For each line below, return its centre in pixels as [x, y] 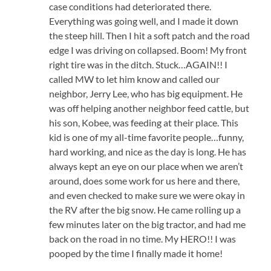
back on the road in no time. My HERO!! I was [143, 239]
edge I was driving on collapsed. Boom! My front [148, 50]
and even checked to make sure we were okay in [147, 195]
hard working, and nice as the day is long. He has [148, 152]
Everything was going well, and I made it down [144, 21]
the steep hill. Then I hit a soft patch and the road [150, 36]
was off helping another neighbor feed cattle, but [149, 108]
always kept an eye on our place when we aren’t [146, 166]
